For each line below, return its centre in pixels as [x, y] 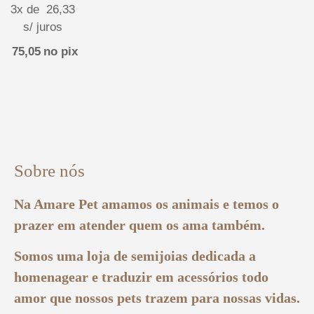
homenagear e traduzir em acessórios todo [141, 277]
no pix [60, 52]
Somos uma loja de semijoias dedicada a [135, 256]
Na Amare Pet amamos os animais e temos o [146, 204]
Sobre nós [49, 170]
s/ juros [43, 27]
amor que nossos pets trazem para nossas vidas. [157, 298]
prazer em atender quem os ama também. [139, 225]
